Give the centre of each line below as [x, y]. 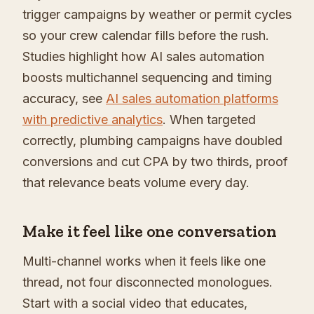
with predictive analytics [93, 120]
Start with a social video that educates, [135, 303]
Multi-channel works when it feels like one [144, 261]
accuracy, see [64, 99]
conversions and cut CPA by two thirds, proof [155, 162]
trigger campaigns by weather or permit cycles [157, 15]
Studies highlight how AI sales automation [143, 57]
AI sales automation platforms [192, 99]
